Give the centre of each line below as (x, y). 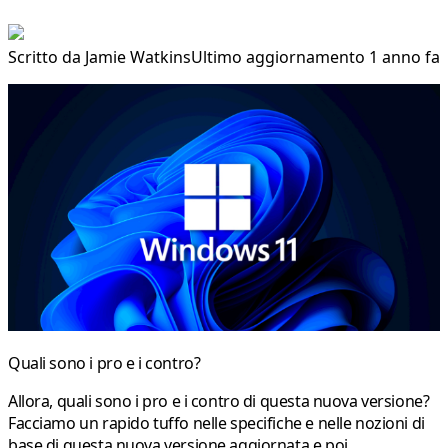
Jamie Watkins (138, 56)
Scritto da (46, 56)
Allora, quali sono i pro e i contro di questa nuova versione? (219, 400)
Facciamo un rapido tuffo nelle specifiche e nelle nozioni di (216, 422)
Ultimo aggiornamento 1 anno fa (315, 56)
